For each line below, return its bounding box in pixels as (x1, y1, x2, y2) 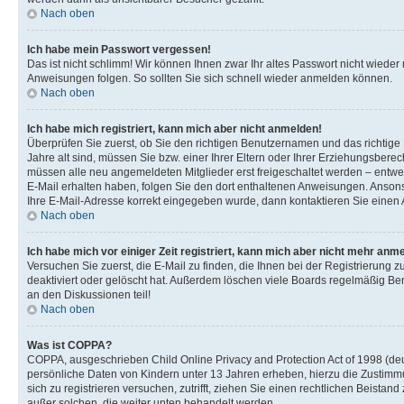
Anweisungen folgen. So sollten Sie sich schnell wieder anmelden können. (27, 71, 392, 85)
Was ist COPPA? (27, 338, 112, 352)
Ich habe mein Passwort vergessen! (27, 42, 211, 56)
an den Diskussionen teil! (27, 288, 151, 301)
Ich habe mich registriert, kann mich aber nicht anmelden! (27, 122, 322, 135)
